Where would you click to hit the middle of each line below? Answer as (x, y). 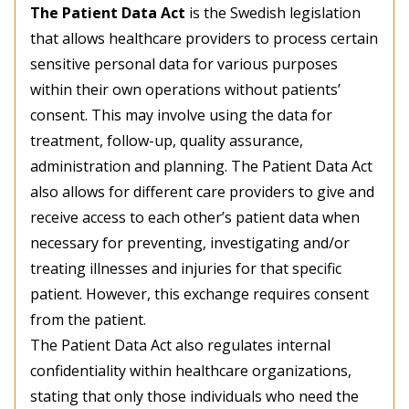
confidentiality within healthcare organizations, (191, 371)
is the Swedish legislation (273, 13)
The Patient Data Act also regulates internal (180, 346)
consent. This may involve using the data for (181, 115)
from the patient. (88, 320)
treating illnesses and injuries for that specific (186, 269)
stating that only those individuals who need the (194, 397)
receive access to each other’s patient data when (195, 218)
